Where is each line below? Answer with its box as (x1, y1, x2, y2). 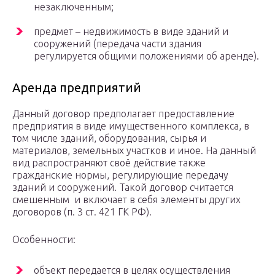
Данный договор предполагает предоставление (12, 108, 234, 120)
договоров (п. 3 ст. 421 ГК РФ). (12, 206, 152, 218)
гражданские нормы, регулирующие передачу (12, 169, 228, 181)
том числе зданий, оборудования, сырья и (12, 133, 206, 144)
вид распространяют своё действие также (12, 157, 206, 169)
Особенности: (12, 234, 76, 246)
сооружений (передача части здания (34, 38, 201, 50)
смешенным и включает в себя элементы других (12, 194, 241, 206)
